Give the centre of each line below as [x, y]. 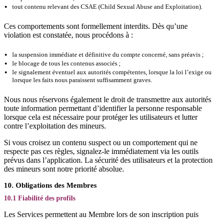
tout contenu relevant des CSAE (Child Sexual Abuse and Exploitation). [107, 7]
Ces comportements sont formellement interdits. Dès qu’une [96, 26]
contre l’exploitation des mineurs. [55, 126]
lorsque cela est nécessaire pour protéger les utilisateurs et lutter [101, 117]
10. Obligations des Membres [50, 185]
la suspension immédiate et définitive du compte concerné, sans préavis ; [108, 55]
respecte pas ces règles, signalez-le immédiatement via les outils [101, 151]
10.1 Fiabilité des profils [40, 198]
